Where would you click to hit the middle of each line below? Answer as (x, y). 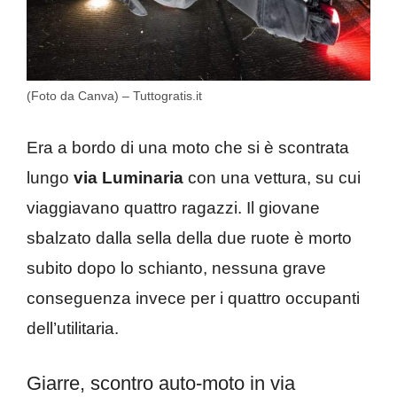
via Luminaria (128, 177)
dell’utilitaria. (73, 328)
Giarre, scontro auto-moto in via (161, 384)
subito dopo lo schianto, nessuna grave (176, 268)
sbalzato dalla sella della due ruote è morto (189, 237)
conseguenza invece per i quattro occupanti (193, 298)
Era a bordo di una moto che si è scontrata (188, 147)
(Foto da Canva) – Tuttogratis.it (114, 96)
